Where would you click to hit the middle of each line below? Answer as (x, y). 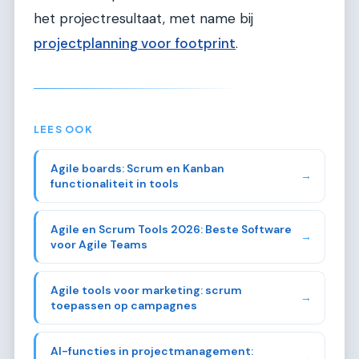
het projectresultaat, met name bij (143, 18)
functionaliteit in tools (114, 183)
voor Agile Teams (99, 244)
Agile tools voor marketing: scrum (146, 290)
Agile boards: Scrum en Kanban (137, 168)
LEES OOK (63, 129)
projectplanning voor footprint (135, 43)
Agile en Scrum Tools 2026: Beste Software (171, 229)
